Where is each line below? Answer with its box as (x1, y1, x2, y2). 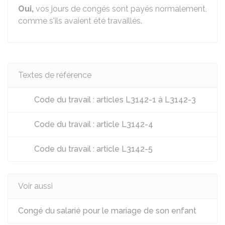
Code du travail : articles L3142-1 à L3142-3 (32, 95, 196, 104)
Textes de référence (18, 70, 91, 80)
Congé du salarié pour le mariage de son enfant (18, 206, 196, 215)
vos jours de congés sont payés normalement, (34, 4, 207, 14)
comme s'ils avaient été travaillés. (18, 16, 142, 26)
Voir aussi (18, 181, 53, 191)
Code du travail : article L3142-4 (32, 120, 153, 129)
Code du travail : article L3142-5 (32, 144, 153, 154)
